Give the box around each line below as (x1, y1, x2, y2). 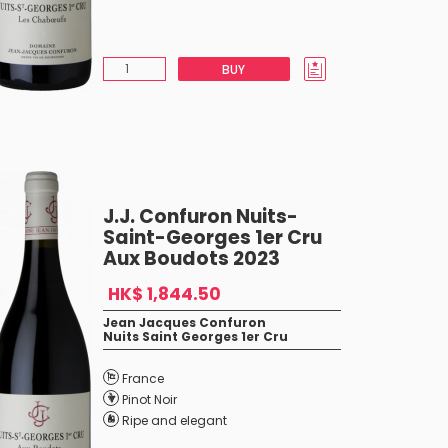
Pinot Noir (121, 391, 177, 408)
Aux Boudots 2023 (102, 245, 280, 272)
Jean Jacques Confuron (102, 314, 266, 331)
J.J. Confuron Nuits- (102, 203, 298, 230)
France (121, 370, 164, 387)
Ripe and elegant (121, 412, 227, 429)
